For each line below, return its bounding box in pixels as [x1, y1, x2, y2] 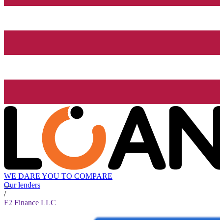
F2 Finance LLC [4, 198, 56, 207]
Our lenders [4, 181, 40, 190]
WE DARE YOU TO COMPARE [4, 172, 112, 181]
